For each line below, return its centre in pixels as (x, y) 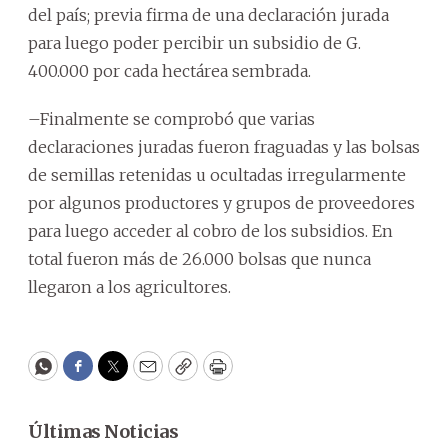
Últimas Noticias (103, 431)
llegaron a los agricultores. (129, 287)
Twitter (145, 375)
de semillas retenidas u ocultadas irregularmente (217, 175)
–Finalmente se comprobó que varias (171, 119)
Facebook (118, 375)
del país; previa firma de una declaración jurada (208, 15)
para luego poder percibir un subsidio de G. (194, 43)
